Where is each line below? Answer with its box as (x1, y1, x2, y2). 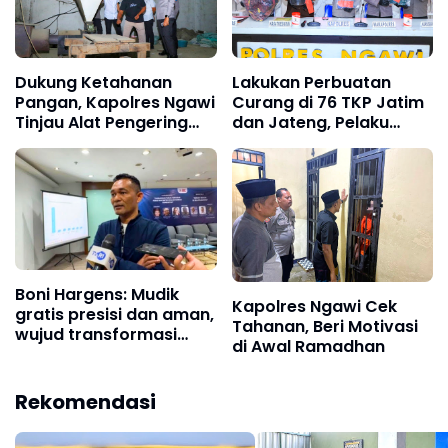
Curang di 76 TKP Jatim (231, 90, 424, 114)
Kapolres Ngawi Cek (231, 294, 397, 318)
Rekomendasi (15, 387, 156, 416)
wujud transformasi (15, 322, 177, 346)
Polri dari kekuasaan (15, 342, 182, 366)
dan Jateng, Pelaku (231, 110, 389, 134)
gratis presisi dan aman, (15, 302, 214, 326)
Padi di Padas (15, 130, 126, 154)
